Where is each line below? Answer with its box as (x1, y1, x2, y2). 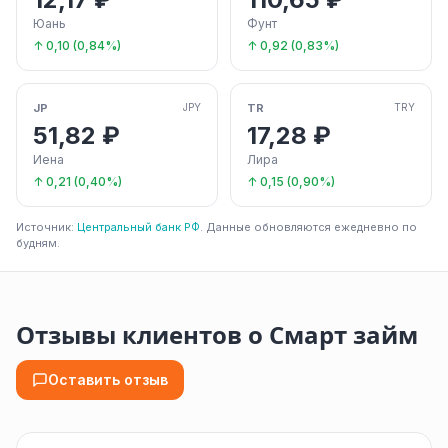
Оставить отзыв (48, 370, 168, 388)
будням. (16, 235, 60, 250)
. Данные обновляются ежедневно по (200, 219, 417, 234)
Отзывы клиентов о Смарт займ (16, 319, 418, 351)
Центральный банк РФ (77, 219, 200, 234)
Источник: (16, 219, 77, 234)
